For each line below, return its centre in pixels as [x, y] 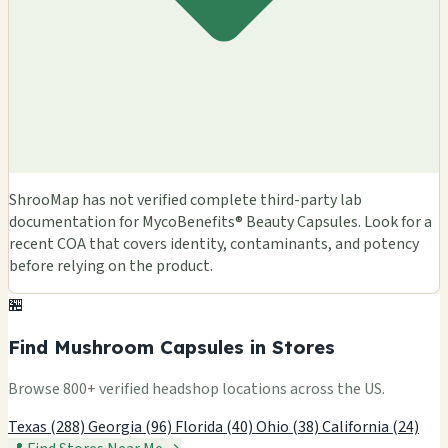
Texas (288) [48, 426]
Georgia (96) [131, 426]
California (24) [370, 426]
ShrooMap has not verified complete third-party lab [185, 200]
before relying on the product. [111, 266]
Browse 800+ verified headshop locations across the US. [196, 388]
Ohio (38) [289, 426]
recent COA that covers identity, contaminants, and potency [214, 244]
